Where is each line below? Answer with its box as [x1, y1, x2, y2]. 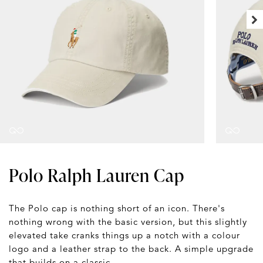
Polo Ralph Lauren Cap [9, 162, 184, 187]
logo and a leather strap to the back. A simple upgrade [9, 242, 254, 254]
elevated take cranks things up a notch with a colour [9, 229, 240, 241]
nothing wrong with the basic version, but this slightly [9, 215, 247, 227]
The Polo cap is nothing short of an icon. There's [9, 202, 225, 214]
